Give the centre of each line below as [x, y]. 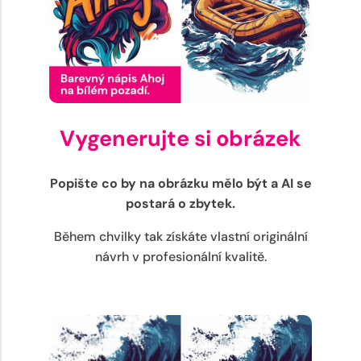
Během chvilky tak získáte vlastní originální [180, 236]
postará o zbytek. [180, 203]
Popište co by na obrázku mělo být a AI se [180, 183]
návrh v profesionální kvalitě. [180, 256]
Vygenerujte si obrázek [180, 138]
